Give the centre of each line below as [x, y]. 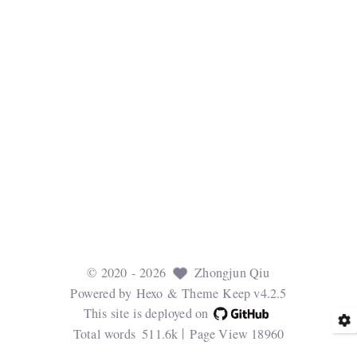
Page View [219, 333]
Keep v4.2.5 [255, 293]
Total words [104, 333]
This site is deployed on [146, 314]
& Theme [193, 293]
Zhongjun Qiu [232, 273]
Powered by [103, 293]
